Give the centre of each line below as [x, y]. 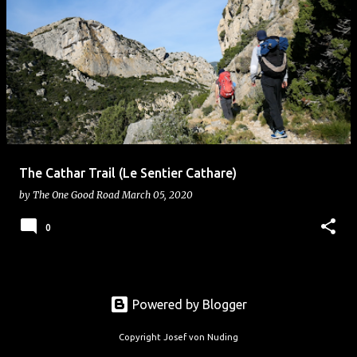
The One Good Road [76, 195]
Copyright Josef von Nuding [178, 337]
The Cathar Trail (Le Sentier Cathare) [128, 173]
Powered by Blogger [188, 305]
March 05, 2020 [157, 195]
